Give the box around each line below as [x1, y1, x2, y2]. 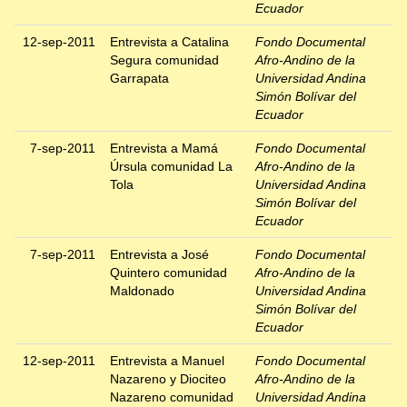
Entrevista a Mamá [110, 141, 218, 156]
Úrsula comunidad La [110, 159, 233, 174]
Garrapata [110, 71, 169, 86]
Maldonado [110, 283, 174, 299]
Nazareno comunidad [110, 390, 233, 405]
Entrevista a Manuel [110, 353, 224, 369]
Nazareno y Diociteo [110, 372, 226, 387]
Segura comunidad [110, 53, 219, 68]
